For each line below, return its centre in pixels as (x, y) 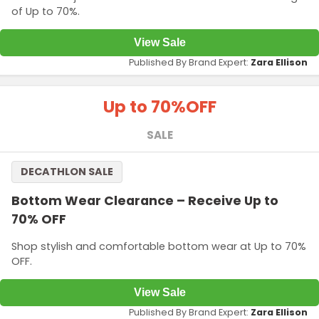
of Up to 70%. (46, 11)
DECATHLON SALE (67, 172)
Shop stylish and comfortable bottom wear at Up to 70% (159, 246)
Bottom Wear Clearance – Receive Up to (145, 201)
